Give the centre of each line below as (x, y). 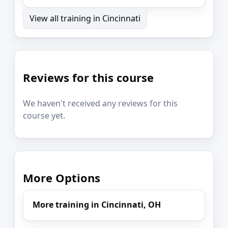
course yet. (44, 116)
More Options (62, 178)
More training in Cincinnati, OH (97, 204)
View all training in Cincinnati (85, 19)
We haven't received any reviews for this (100, 104)
